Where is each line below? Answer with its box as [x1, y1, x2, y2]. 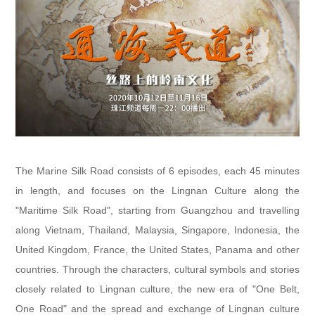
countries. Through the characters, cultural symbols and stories [15, 264, 300, 275]
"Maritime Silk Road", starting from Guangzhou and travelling [15, 205, 300, 216]
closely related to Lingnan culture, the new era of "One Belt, [15, 283, 300, 295]
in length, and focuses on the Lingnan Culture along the [15, 185, 300, 196]
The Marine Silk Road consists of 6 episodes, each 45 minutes [15, 165, 300, 176]
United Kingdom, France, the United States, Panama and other [15, 244, 300, 255]
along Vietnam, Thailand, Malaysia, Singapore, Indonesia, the [15, 224, 300, 236]
